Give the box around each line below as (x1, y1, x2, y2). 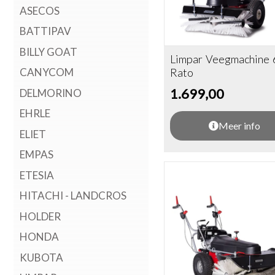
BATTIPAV (20, 25, 71, 37)
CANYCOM (20, 66, 74, 79)
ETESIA (20, 168, 54, 182)
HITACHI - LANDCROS (20, 189, 126, 202)
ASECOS (20, 4, 60, 17)
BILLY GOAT (20, 45, 77, 58)
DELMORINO (20, 86, 82, 99)
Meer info (218, 120, 260, 132)
